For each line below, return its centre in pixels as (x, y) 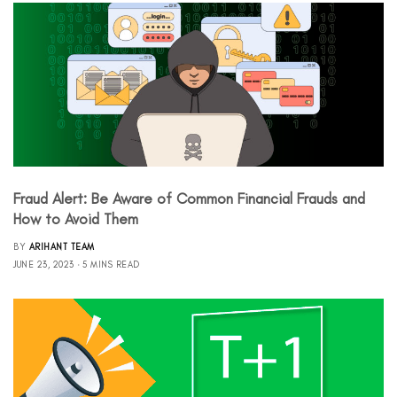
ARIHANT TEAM (62, 246)
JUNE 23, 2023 (44, 264)
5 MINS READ (111, 264)
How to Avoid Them (76, 218)
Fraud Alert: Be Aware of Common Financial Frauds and (189, 198)
